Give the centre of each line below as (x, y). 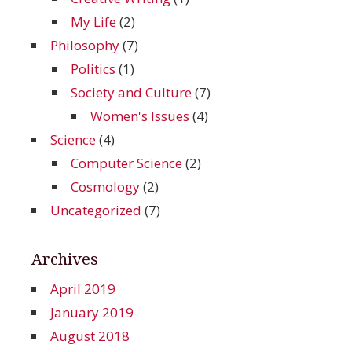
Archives (65, 260)
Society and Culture (131, 93)
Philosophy (85, 46)
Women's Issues (140, 116)
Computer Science (126, 163)
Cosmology (105, 187)
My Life (93, 22)
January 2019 (92, 313)
